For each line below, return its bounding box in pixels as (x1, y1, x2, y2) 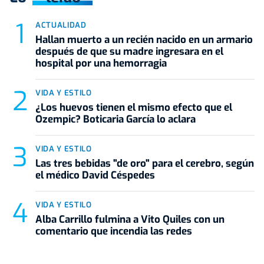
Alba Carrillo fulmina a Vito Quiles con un (35, 212, 225, 226)
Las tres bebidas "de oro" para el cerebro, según (35, 156, 254, 170)
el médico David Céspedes (35, 168, 155, 182)
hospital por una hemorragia (35, 56, 167, 70)
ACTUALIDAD (35, 19, 87, 30)
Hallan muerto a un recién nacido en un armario (35, 32, 253, 47)
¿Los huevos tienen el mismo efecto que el (35, 100, 232, 114)
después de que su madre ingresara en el (35, 44, 223, 58)
